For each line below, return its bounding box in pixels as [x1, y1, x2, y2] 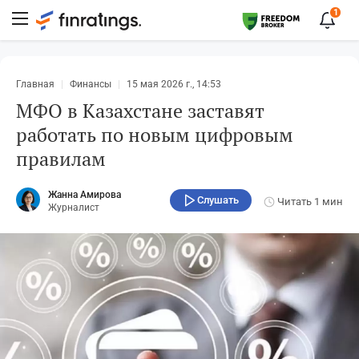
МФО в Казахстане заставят [16, 98, 264, 123]
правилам [16, 146, 106, 171]
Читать [275, 195, 314, 208]
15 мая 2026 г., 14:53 [127, 79, 221, 90]
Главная [16, 79, 54, 90]
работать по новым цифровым [16, 122, 293, 147]
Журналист [48, 202, 99, 213]
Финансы [70, 79, 111, 90]
